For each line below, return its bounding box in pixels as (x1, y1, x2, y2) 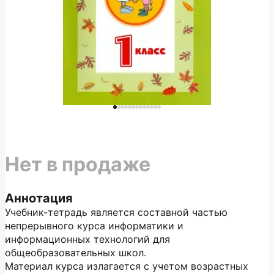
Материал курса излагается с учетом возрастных (5, 260, 248, 272)
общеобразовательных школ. (5, 246, 146, 259)
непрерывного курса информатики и (5, 220, 183, 232)
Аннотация (5, 191, 73, 206)
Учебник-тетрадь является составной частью (5, 206, 228, 218)
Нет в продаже (5, 152, 150, 176)
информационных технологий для (5, 233, 170, 245)
